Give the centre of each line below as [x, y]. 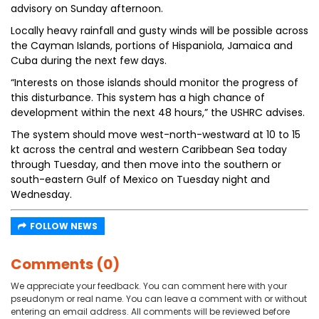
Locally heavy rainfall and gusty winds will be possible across [159, 31]
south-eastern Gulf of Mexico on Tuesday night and [140, 179]
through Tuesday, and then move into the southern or [146, 164]
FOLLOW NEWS [64, 226]
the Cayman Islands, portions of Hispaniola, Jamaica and [152, 46]
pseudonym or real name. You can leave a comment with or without [159, 299]
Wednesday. [41, 194]
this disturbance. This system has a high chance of [138, 98]
